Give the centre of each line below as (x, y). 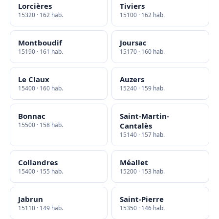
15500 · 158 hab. (41, 125)
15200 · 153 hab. (142, 171)
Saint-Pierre (142, 199)
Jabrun (31, 199)
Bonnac (32, 116)
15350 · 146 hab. (142, 208)
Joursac (133, 43)
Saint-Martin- (144, 116)
